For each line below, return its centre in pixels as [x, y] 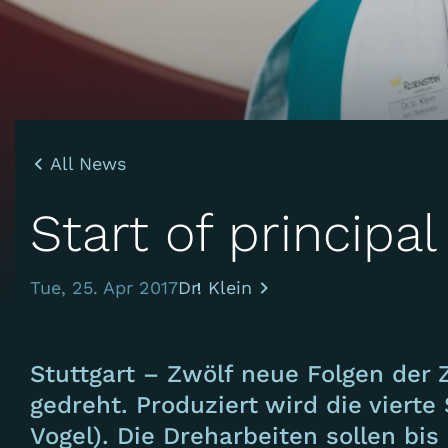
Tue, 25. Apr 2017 [104, 287]
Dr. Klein [215, 287]
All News [88, 163]
